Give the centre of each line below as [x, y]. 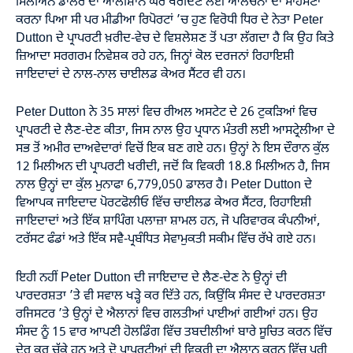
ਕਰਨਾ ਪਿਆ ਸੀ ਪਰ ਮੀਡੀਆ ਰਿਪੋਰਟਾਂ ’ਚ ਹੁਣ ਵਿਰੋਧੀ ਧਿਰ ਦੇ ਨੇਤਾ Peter [169, 20]
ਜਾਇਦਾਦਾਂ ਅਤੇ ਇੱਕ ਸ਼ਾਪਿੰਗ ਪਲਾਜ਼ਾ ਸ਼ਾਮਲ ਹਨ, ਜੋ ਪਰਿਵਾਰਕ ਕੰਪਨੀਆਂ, [168, 221]
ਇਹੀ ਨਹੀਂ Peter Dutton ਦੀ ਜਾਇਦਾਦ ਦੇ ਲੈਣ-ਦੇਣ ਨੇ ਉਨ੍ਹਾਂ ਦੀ [151, 278]
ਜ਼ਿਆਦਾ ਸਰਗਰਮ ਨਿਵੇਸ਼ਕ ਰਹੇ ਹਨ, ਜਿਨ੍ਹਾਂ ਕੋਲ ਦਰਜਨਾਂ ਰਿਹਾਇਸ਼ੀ [155, 56]
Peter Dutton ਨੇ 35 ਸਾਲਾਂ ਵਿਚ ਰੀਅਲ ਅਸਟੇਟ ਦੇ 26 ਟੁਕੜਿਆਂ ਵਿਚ [166, 113]
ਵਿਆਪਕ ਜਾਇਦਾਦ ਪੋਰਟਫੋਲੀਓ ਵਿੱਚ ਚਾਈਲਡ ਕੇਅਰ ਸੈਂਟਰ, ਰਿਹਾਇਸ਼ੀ [163, 203]
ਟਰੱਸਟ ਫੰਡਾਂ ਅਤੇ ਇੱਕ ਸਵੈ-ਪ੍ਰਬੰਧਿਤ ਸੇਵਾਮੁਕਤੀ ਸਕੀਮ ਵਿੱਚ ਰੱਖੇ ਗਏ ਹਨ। [166, 240]
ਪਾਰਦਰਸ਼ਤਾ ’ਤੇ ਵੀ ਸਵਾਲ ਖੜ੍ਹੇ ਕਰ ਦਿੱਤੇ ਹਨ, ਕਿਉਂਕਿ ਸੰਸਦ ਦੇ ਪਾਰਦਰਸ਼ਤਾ [171, 296]
